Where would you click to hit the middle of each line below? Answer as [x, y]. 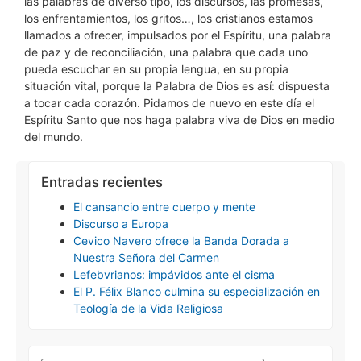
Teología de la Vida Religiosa [148, 308]
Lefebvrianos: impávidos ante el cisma [174, 274]
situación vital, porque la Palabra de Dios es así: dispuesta [177, 86]
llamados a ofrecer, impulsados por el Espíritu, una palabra [178, 35]
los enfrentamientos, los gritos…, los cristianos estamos [168, 18]
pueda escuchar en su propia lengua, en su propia [156, 69]
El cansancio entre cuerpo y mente [164, 207]
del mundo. [54, 137]
